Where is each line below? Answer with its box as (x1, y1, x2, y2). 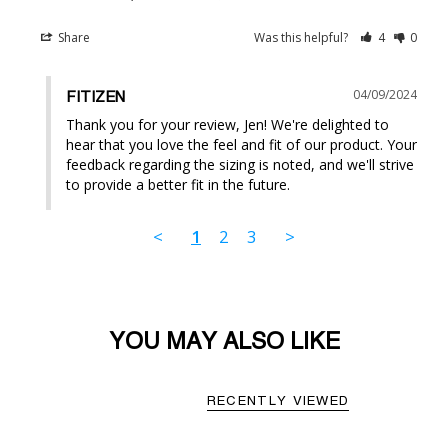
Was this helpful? (254, 28, 352, 46)
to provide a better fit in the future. (66, 174, 290, 194)
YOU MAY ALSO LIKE (108, 330, 340, 354)
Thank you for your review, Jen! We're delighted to (66, 114, 389, 134)
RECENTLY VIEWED (206, 394, 350, 408)
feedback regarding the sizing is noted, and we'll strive (66, 154, 414, 174)
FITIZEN (66, 89, 125, 105)
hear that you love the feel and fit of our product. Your (66, 134, 417, 154)
